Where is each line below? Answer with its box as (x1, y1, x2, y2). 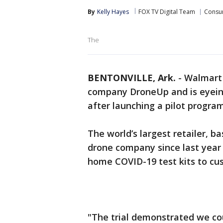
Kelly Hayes (97, 7, 129, 16)
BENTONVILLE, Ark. (88, 72, 176, 84)
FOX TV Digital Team (138, 7, 195, 16)
